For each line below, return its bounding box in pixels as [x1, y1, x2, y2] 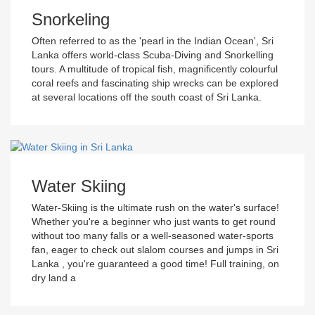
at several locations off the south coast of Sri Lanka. [32, 91, 262, 103]
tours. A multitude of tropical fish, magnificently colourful [32, 63, 278, 75]
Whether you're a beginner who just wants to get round [32, 215, 276, 227]
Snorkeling [32, 9, 110, 29]
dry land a [32, 271, 76, 283]
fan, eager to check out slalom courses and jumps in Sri [32, 243, 278, 255]
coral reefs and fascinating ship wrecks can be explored [32, 77, 278, 89]
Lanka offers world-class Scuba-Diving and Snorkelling [32, 49, 274, 60]
